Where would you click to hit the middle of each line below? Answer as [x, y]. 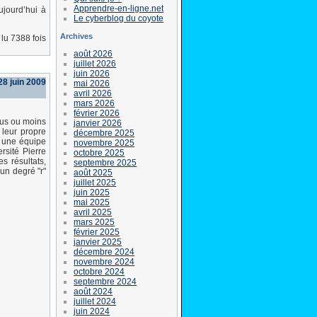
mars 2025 [94, 222]
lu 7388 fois [24, 38]
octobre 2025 [99, 152]
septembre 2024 [105, 281]
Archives [76, 36]
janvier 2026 [98, 123]
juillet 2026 [95, 63]
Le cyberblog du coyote [119, 18]
